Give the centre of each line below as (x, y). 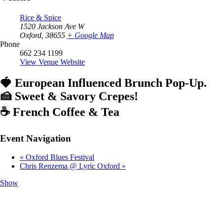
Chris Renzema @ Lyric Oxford (71, 166)
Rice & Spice (40, 17)
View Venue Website (52, 62)
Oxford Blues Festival (59, 157)
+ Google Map (91, 35)
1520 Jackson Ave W (52, 26)
